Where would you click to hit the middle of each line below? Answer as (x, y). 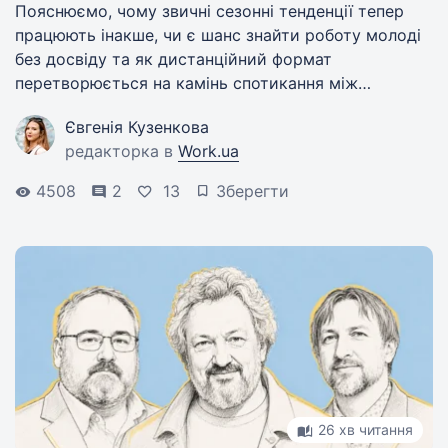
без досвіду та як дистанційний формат (173, 59)
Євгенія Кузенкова (137, 127)
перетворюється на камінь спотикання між (186, 83)
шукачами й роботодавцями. (130, 107)
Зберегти (252, 191)
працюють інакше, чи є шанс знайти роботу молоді (218, 35)
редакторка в (121, 151)
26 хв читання (365, 429)
